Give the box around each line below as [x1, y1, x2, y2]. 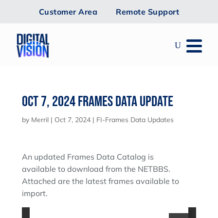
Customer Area [38, 7, 98, 17]
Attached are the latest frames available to [21, 176, 179, 186]
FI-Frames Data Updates [96, 115, 174, 124]
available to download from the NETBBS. [21, 163, 170, 174]
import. [21, 188, 48, 198]
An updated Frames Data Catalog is [21, 151, 154, 162]
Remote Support [116, 7, 180, 17]
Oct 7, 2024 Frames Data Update [21, 92, 173, 110]
